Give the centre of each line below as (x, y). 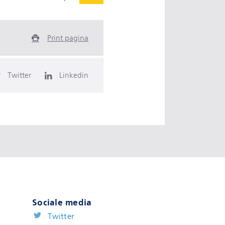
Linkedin (74, 75)
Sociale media (62, 202)
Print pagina (68, 38)
